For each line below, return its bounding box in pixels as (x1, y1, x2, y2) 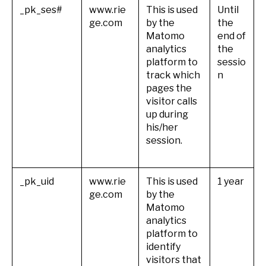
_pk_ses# (20, 4, 62, 15)
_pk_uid (20, 175, 54, 187)
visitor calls (146, 95, 197, 107)
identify (146, 240, 180, 252)
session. (146, 134, 182, 146)
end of (217, 30, 246, 42)
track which (146, 69, 200, 81)
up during (146, 108, 188, 120)
